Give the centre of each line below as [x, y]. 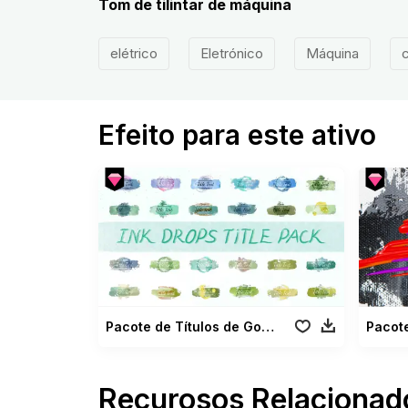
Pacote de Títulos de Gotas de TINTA [267, 326]
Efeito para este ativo [237, 135]
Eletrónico [231, 53]
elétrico [133, 53]
